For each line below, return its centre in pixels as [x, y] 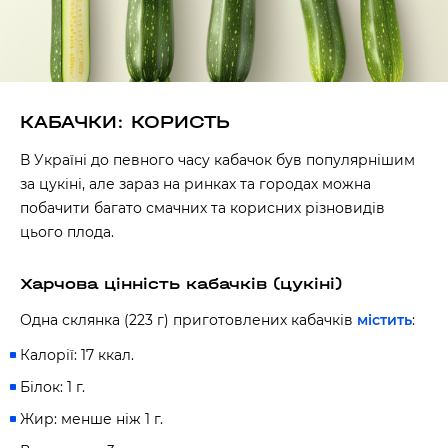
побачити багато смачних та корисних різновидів [202, 208]
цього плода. [67, 232]
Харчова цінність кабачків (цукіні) [181, 283]
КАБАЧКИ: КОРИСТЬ [125, 122]
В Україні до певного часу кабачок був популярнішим [217, 160]
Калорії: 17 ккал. [77, 355]
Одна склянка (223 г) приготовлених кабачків [188, 320]
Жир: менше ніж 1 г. [91, 419]
